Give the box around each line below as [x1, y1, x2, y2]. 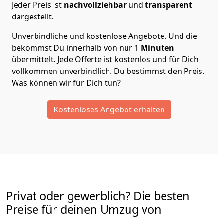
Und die [168, 31, 197, 42]
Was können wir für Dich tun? [12, 77, 123, 89]
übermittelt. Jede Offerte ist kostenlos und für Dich [12, 54, 199, 65]
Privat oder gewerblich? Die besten [6, 188, 190, 204]
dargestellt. [12, 11, 54, 22]
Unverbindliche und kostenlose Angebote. [12, 31, 168, 42]
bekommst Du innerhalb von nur [12, 42, 132, 54]
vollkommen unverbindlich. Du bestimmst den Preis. [12, 66, 204, 77]
